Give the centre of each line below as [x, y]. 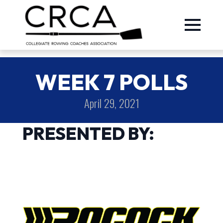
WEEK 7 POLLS [111, 82]
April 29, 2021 [111, 103]
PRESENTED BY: [88, 133]
